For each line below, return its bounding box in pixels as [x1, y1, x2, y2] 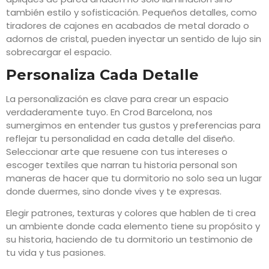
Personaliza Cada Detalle [6, 65, 203, 83]
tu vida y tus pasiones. [6, 246, 106, 259]
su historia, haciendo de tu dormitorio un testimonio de [6, 233, 253, 246]
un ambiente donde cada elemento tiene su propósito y [6, 220, 260, 233]
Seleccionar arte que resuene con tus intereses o [6, 145, 228, 158]
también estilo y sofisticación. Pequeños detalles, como [6, 5, 257, 19]
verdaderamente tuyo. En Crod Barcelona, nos [6, 105, 213, 118]
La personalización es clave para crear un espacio [6, 92, 229, 105]
